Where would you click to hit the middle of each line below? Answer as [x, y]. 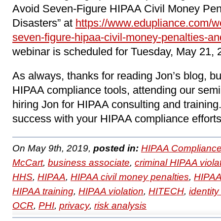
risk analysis [120, 205]
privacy [74, 205]
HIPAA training [43, 191]
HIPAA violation [111, 191]
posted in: [116, 148]
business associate [89, 162]
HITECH [166, 191]
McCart [28, 162]
